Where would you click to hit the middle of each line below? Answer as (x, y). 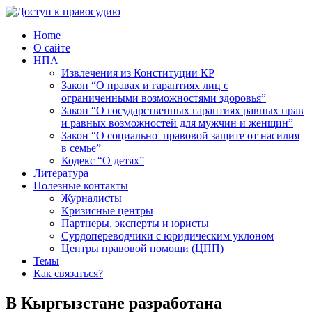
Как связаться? (68, 273)
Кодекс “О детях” (103, 161)
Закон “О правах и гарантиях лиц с (145, 85)
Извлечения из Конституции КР (138, 73)
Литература (61, 173)
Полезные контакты (81, 186)
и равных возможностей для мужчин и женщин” (177, 123)
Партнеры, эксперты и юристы (135, 223)
